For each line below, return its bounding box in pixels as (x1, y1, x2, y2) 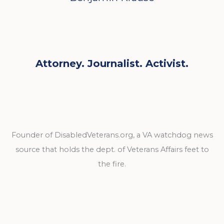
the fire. (98, 159, 126, 168)
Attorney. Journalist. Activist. (35, 57, 188, 70)
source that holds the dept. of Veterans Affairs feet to (15, 144, 209, 154)
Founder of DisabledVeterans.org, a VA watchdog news (11, 130, 213, 139)
